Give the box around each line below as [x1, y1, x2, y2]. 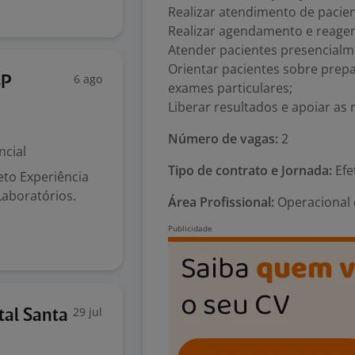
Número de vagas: [168, 130, 278, 147]
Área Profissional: [168, 193, 274, 211]
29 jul [73, 304, 102, 319]
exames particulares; [168, 79, 292, 97]
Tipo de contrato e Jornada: [168, 162, 332, 179]
